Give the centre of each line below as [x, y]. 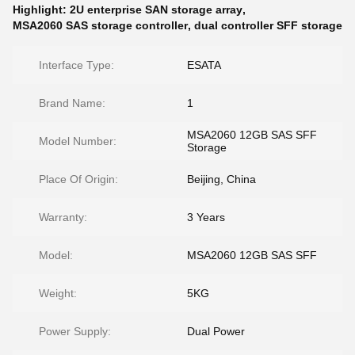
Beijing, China [221, 179]
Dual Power [216, 331]
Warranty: [63, 217]
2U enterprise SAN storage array [156, 10]
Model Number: [78, 141]
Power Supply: [75, 331]
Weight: [58, 293]
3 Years [206, 217]
